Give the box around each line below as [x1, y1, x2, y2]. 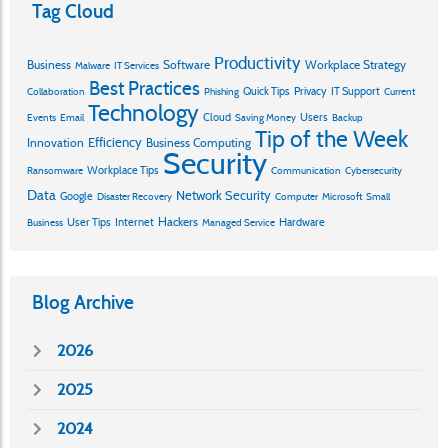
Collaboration [27, 85, 85, 99]
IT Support [331, 84, 380, 99]
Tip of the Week [255, 125, 408, 154]
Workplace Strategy [305, 57, 406, 73]
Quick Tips [243, 84, 290, 99]
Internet [115, 215, 154, 230]
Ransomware [27, 164, 83, 178]
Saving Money [235, 111, 296, 125]
